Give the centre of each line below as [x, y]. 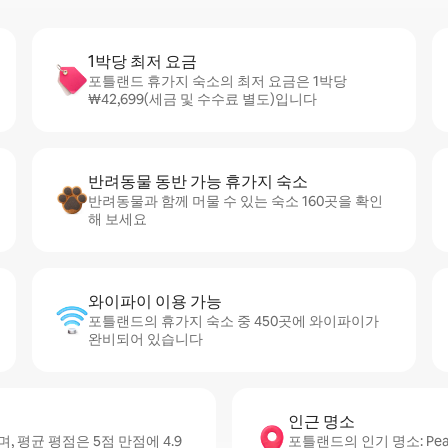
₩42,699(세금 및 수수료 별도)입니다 [202, 99]
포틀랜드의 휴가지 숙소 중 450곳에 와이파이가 [233, 321]
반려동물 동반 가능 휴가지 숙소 [198, 181]
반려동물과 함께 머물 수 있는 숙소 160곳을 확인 [235, 201]
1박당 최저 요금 [142, 61]
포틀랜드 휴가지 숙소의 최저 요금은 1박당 [217, 81]
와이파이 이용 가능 [155, 301]
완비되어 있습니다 [145, 339]
